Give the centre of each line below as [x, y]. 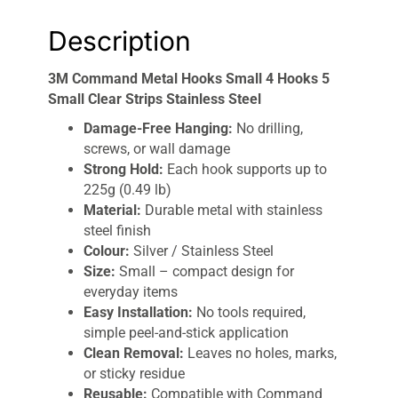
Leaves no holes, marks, [260, 353]
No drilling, [268, 128]
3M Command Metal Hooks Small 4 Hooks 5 [189, 78]
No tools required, [249, 312]
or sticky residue [134, 373]
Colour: [107, 251]
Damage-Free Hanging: [158, 128]
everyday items [131, 291]
